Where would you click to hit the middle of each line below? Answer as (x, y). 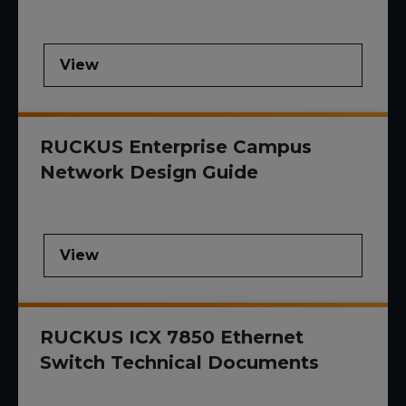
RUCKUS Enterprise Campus (176, 147)
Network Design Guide (149, 173)
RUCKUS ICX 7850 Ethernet (172, 338)
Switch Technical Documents (179, 363)
